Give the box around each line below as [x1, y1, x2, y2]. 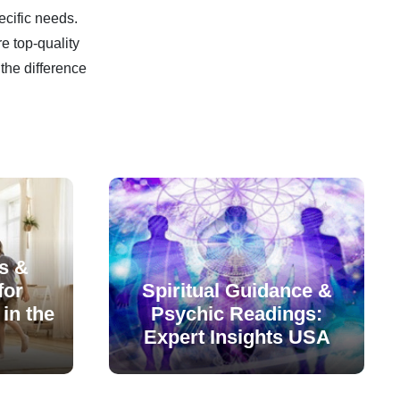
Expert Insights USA [143, 325, 330, 348]
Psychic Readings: [151, 302, 322, 325]
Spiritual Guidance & [141, 279, 332, 302]
